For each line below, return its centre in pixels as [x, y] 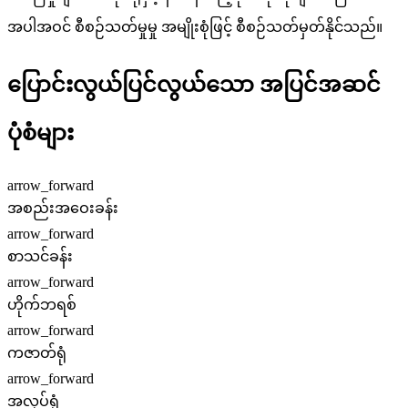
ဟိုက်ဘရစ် [42, 304]
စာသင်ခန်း [40, 256]
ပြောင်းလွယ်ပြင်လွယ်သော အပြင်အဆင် [194, 84]
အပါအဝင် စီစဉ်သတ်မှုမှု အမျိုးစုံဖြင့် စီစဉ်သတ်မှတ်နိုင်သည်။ [195, 26]
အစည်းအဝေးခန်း [63, 208]
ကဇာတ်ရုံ [37, 352]
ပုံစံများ [41, 133]
